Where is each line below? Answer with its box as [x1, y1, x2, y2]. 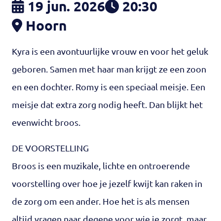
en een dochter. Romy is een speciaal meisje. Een [12, 81, 205, 92]
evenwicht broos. [12, 117, 80, 127]
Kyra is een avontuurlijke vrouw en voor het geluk [12, 46, 208, 56]
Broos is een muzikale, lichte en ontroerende [12, 160, 190, 171]
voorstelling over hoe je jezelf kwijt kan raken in [12, 178, 202, 188]
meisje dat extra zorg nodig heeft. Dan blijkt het [12, 99, 203, 110]
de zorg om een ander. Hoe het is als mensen [12, 196, 189, 206]
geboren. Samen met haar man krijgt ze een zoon [12, 64, 206, 74]
